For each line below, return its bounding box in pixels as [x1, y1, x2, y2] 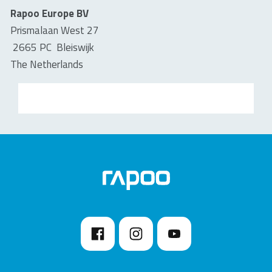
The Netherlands [10, 56, 83, 72]
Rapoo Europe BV [10, 5, 89, 21]
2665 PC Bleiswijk [13, 39, 94, 55]
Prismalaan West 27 [10, 22, 99, 38]
